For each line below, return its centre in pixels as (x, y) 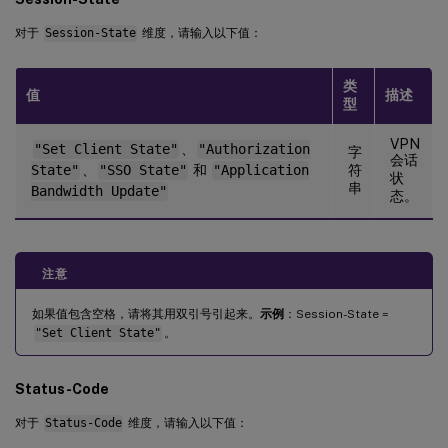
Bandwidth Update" (99, 191)
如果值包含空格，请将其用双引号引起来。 (146, 314)
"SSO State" (142, 170)
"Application (260, 170)
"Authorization (253, 149)
